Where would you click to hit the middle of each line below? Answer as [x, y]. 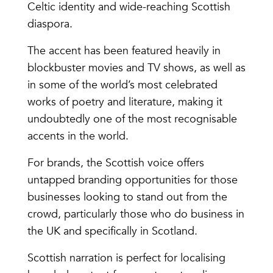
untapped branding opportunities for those [132, 180]
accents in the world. [79, 136]
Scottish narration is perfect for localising [126, 258]
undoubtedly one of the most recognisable [132, 119]
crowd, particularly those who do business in [136, 214]
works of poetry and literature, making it [125, 102]
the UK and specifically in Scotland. [112, 232]
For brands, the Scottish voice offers [115, 163]
